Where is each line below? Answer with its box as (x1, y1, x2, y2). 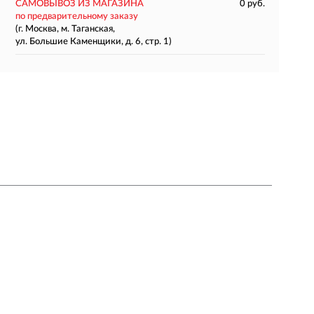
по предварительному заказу (15, 12, 138, 21)
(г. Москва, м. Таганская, (15, 25, 115, 34)
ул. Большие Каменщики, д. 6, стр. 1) (15, 37, 172, 46)
